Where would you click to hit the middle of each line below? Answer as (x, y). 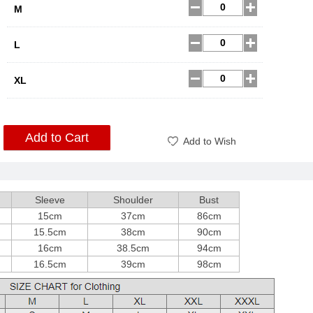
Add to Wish (210, 141)
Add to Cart (57, 138)
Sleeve (50, 200)
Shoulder (133, 200)
